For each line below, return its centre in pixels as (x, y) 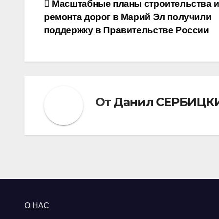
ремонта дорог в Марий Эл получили (128, 17)
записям (76, 47)
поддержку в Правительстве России (127, 30)
